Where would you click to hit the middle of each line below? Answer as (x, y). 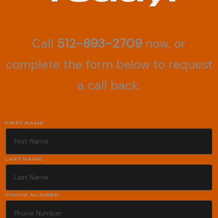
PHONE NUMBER (32, 195)
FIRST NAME (25, 123)
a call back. (109, 85)
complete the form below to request (109, 64)
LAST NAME (24, 159)
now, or (164, 43)
